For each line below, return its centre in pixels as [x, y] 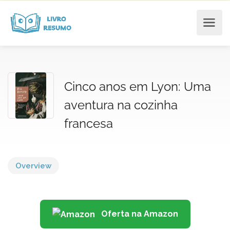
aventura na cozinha [121, 105]
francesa [89, 123]
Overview [33, 166]
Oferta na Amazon [138, 214]
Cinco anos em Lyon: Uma [138, 87]
